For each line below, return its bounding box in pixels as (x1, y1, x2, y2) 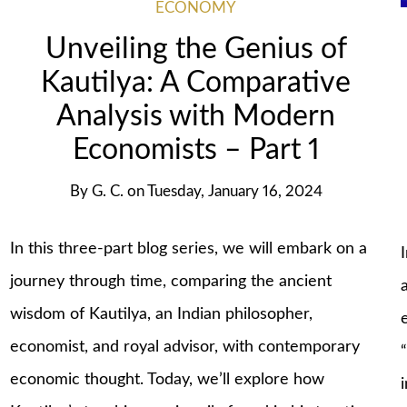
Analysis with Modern (56, 103, 336, 132)
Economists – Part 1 (72, 136, 320, 165)
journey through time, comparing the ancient (10, 273, 333, 290)
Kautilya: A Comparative (41, 69, 352, 98)
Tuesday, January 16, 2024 (146, 184, 323, 200)
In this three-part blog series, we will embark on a (10, 240, 368, 257)
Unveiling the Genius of (45, 35, 347, 65)
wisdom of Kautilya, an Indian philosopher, (10, 305, 313, 323)
